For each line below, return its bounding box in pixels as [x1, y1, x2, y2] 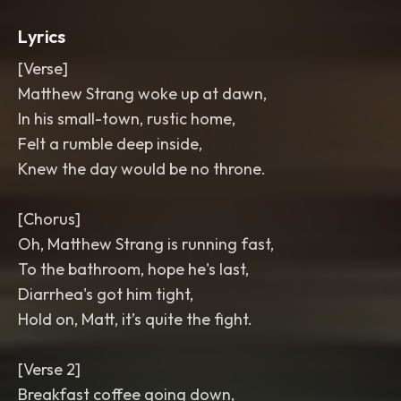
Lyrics [18, 25, 65, 47]
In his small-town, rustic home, [18, 108, 235, 129]
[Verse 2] [18, 359, 81, 380]
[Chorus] [18, 209, 81, 229]
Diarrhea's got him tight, [18, 284, 193, 304]
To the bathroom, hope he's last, [18, 259, 249, 279]
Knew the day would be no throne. [18, 158, 266, 179]
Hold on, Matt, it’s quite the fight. [18, 309, 252, 329]
